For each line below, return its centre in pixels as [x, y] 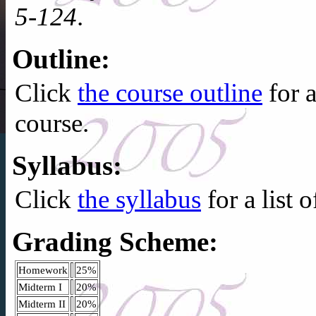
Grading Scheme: [115, 241]
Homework [43, 269]
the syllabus [139, 199]
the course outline [170, 92]
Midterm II [42, 303]
